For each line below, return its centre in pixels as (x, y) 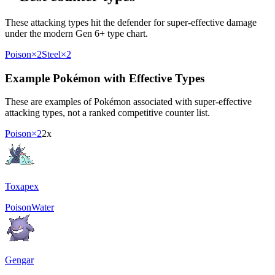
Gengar (19, 260)
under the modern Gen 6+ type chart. (76, 33)
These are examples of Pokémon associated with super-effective (128, 102)
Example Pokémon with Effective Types (105, 78)
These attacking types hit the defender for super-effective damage (131, 22)
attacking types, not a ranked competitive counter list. (107, 113)
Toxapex (22, 187)
